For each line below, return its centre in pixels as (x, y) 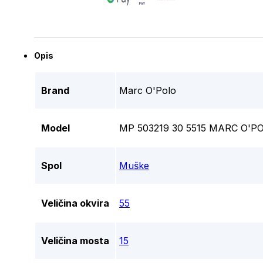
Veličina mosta (75, 241)
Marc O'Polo (148, 91)
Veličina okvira (75, 203)
